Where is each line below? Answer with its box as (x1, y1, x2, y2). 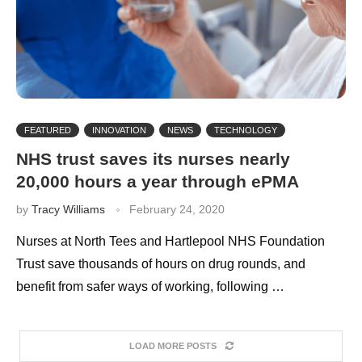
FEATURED (24, 124, 71, 135)
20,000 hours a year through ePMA (16, 171, 299, 191)
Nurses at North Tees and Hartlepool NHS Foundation (16, 234, 325, 248)
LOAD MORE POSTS (128, 340, 217, 351)
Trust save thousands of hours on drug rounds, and (16, 256, 305, 271)
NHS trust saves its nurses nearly (16, 149, 290, 168)
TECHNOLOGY (214, 124, 277, 135)
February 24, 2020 (129, 202, 225, 216)
